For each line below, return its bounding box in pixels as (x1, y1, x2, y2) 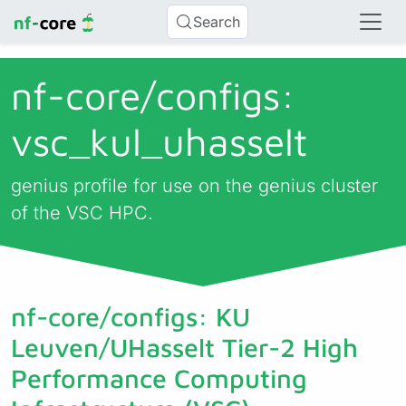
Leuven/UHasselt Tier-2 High (11, 332, 358, 362)
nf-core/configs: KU (11, 301, 250, 332)
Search (193, 13, 241, 31)
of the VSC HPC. (11, 202, 153, 224)
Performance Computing (11, 362, 307, 393)
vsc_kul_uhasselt (11, 119, 307, 164)
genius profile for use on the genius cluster (11, 175, 378, 197)
